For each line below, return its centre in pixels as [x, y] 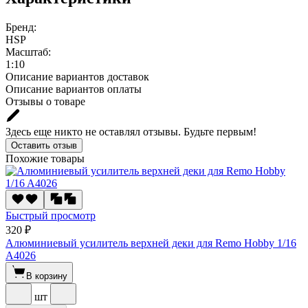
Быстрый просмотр [51, 215]
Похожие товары [45, 158]
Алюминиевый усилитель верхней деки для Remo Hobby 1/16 [151, 243]
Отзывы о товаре [45, 101]
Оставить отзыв [44, 145]
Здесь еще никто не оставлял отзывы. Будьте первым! [131, 131]
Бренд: [21, 27]
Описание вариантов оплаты [74, 89]
